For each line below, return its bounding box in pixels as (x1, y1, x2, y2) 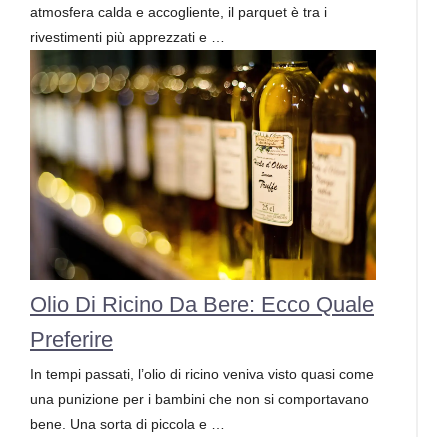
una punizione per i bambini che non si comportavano (30, 391, 369, 408)
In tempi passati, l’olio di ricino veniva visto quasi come (30, 366, 374, 383)
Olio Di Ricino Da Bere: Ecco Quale (30, 292, 374, 318)
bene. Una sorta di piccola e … (30, 416, 225, 433)
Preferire (30, 327, 113, 353)
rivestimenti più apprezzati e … (30, 28, 225, 45)
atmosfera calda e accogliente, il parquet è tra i (30, 3, 327, 20)
